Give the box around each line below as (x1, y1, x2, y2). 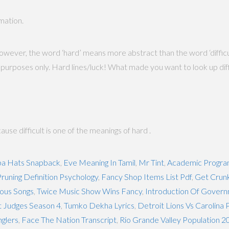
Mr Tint (139, 157, 164, 167)
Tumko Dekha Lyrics (64, 200, 134, 210)
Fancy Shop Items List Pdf (101, 171, 192, 181)
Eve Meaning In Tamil (63, 157, 135, 167)
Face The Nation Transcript (21, 214, 117, 224)
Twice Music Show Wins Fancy (37, 186, 142, 196)
